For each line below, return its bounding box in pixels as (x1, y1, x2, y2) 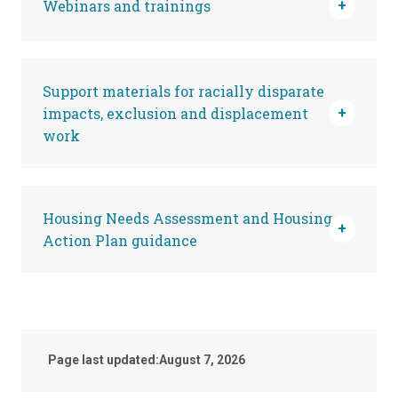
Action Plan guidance (43, 230, 197, 250)
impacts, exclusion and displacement (43, 103, 308, 123)
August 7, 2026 (159, 353, 245, 368)
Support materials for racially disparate (43, 81, 324, 100)
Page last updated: (48, 353, 159, 368)
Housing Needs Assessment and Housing (43, 208, 332, 227)
